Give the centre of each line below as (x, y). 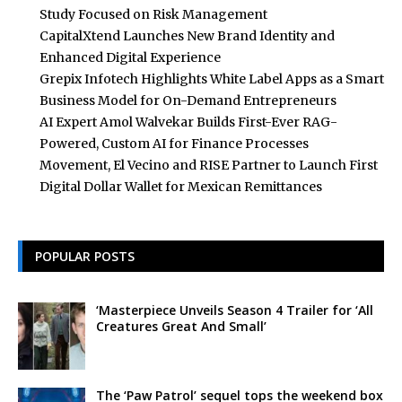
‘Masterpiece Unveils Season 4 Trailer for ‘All (235, 310)
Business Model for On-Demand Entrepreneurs (188, 100)
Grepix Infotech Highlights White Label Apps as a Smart (212, 79)
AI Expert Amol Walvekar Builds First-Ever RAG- (188, 122)
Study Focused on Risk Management (153, 14)
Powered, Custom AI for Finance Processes (174, 143)
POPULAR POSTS (85, 256)
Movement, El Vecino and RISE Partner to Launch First (209, 165)
